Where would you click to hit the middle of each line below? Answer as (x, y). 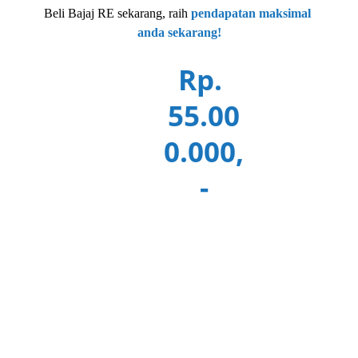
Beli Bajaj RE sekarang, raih (116, 13)
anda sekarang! (179, 32)
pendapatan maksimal (253, 13)
